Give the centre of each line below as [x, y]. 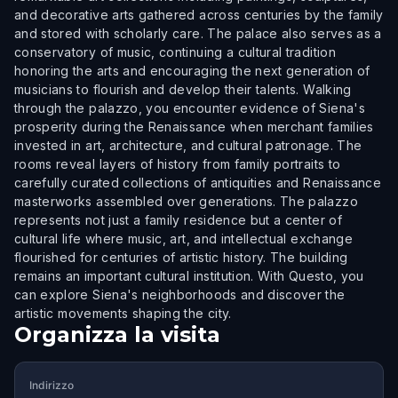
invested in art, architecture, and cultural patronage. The [188, 145]
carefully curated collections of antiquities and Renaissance [198, 183]
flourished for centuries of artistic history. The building [181, 257]
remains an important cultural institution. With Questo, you [189, 276]
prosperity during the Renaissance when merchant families [194, 127]
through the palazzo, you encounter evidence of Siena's [190, 108]
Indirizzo [52, 385]
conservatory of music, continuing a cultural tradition [175, 52]
